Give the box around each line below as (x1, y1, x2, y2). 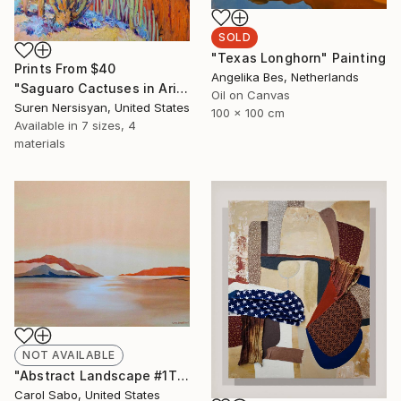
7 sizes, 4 (81, 118, 136, 133)
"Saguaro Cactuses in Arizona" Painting (175, 81, 188, 97)
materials (14, 136, 65, 151)
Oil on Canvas (211, 87, 290, 102)
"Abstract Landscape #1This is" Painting (176, 368, 189, 384)
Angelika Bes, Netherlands (211, 69, 359, 84)
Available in (14, 118, 81, 133)
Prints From (14, 61, 90, 77)
